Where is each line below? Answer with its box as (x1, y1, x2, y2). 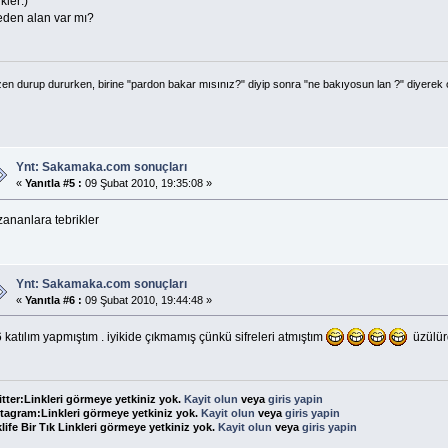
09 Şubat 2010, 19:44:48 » (81, 293, 212, 306)
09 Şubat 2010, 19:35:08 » (81, 177, 212, 190)
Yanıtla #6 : (24, 293, 82, 306)
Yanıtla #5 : (24, 177, 82, 190)
